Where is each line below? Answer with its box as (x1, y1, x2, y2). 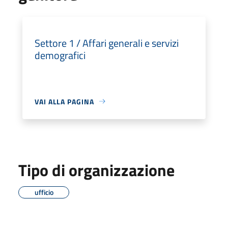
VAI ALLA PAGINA (35, 96, 94, 107)
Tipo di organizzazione (18, 157, 175, 182)
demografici (35, 47, 85, 63)
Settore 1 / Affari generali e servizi (35, 35, 179, 51)
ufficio (34, 186, 53, 197)
